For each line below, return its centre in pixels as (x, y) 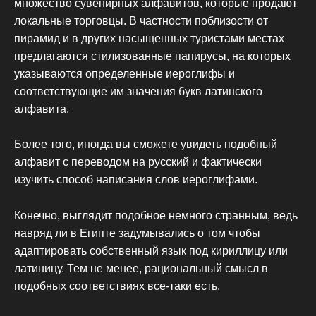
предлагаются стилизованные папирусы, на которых (152, 56)
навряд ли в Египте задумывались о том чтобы (137, 233)
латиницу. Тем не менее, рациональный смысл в (141, 268)
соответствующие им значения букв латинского (138, 91)
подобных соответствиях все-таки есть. (117, 286)
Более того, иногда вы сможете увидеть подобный (146, 145)
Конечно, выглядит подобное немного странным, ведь (156, 215)
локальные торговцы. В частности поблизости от (141, 20)
